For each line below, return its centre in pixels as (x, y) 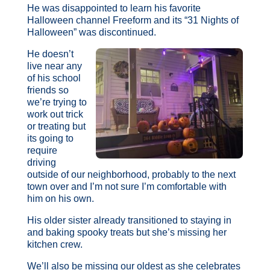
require (42, 150)
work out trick (55, 114)
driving (41, 162)
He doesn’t (50, 54)
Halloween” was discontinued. (91, 32)
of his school (54, 78)
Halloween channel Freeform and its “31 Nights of (133, 20)
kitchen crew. (56, 244)
